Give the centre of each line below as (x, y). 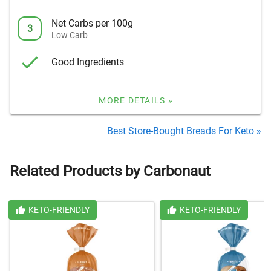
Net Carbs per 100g (92, 23)
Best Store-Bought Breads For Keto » (184, 131)
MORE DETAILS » (136, 101)
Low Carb (70, 35)
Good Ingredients (88, 62)
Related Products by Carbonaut (110, 171)
